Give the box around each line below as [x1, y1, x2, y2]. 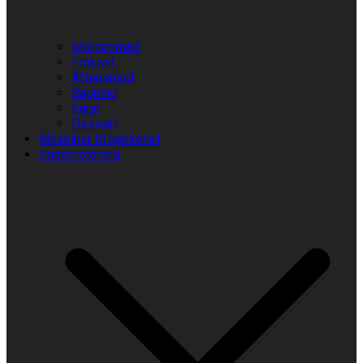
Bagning [71, 85, 117, 100]
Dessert [71, 116, 117, 131]
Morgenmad [71, 39, 139, 54]
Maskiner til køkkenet [39, 131, 160, 147]
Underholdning [39, 147, 120, 162]
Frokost [71, 54, 115, 70]
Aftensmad [71, 70, 134, 85]
